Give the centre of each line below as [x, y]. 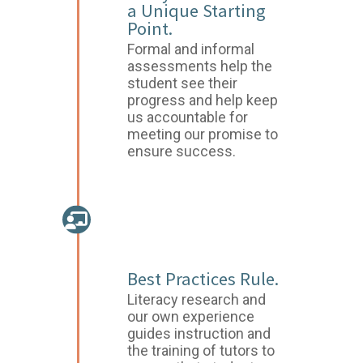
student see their [183, 83]
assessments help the [200, 66]
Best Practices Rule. [203, 279]
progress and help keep [203, 100]
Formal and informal [191, 49]
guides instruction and [199, 333]
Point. [150, 28]
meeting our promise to [203, 134]
